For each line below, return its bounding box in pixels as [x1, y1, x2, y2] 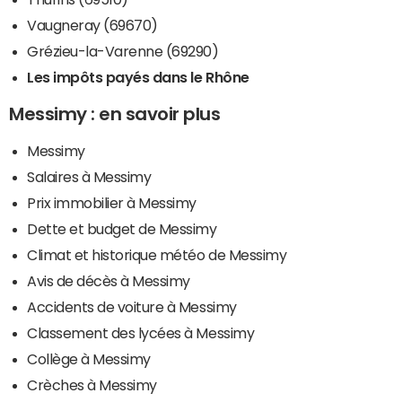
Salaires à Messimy [27, 170, 152, 185]
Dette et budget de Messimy [27, 222, 217, 237]
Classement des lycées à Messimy [27, 326, 255, 341]
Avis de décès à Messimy [27, 274, 190, 289]
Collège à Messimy [27, 352, 151, 367]
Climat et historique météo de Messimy [27, 248, 287, 263]
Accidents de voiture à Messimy [27, 300, 237, 315]
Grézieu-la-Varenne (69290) [27, 44, 219, 59]
